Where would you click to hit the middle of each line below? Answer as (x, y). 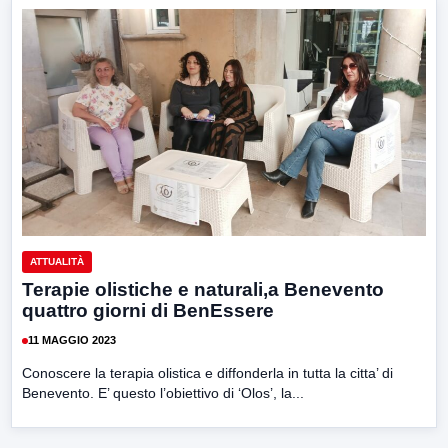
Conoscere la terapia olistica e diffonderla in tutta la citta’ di (207, 372)
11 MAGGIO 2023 (72, 340)
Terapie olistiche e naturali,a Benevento (203, 289)
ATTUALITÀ (57, 261)
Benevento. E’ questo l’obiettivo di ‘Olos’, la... (163, 392)
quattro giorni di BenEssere (148, 310)
